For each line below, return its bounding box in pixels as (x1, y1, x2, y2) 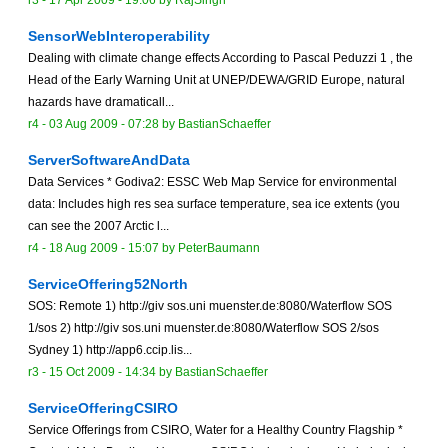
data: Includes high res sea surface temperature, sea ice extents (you (28, 197, 400, 212)
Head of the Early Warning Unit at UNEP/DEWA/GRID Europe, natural (28, 73, 405, 88)
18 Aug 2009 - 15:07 (49, 241, 159, 256)
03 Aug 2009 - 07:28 (49, 117, 159, 132)
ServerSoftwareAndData (28, 152, 190, 169)
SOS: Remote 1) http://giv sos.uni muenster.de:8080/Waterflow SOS (28, 299, 392, 314)
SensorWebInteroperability (28, 28, 210, 45)
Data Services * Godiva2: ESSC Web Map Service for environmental (28, 175, 397, 190)
